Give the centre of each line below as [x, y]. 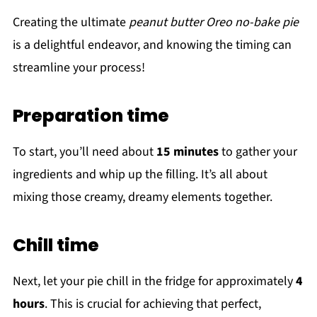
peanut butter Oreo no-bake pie [213, 22]
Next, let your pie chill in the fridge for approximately [154, 281]
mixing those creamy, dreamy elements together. [142, 197]
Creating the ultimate [70, 22]
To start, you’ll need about [84, 151]
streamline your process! [79, 67]
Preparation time [91, 115]
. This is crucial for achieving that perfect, [152, 304]
